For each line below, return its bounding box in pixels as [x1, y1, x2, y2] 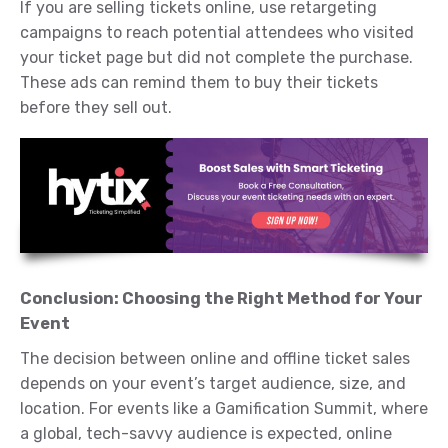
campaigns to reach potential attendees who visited [20, 23, 414, 43]
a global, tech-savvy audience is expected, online [20, 423, 392, 443]
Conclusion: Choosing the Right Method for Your [20, 288, 423, 308]
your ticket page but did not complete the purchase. [20, 48, 413, 68]
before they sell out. [20, 98, 172, 118]
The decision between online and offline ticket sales [20, 348, 410, 368]
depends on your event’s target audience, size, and [20, 373, 406, 393]
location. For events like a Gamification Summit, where [20, 398, 428, 418]
